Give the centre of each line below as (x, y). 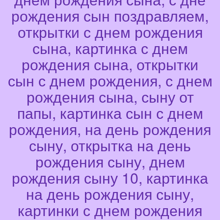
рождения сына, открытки (110, 64)
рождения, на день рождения (110, 129)
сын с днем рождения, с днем (110, 81)
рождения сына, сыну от (110, 97)
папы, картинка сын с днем (110, 113)
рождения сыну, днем (110, 162)
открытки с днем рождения (110, 32)
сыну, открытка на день (110, 145)
